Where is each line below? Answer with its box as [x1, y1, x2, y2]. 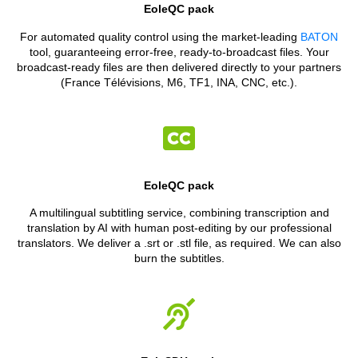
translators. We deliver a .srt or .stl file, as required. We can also [17, 237, 341, 249]
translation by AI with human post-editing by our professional [26, 221, 332, 234]
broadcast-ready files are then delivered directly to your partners [17, 61, 341, 74]
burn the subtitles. [133, 252, 225, 265]
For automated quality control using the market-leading [20, 30, 300, 43]
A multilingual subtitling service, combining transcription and [29, 206, 329, 219]
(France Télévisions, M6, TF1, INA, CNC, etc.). [61, 76, 297, 89]
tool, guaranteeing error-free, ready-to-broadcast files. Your [29, 46, 329, 58]
